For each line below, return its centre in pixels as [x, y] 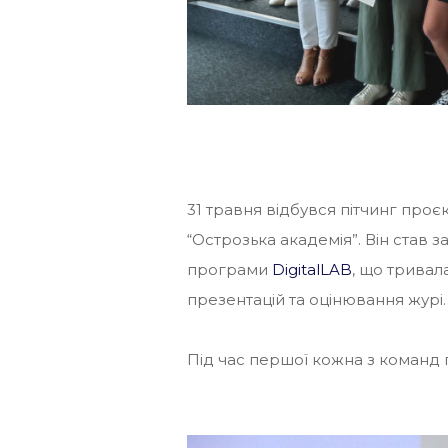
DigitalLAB [312, 270]
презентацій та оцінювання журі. [316, 300]
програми [229, 270]
